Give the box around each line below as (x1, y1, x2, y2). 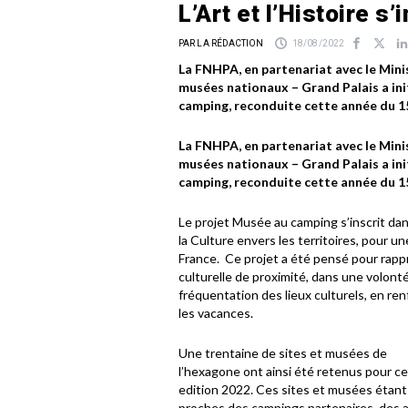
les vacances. (178, 304, 256, 321)
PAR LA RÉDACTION (178, 37, 264, 48)
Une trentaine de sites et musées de (178, 344, 387, 361)
